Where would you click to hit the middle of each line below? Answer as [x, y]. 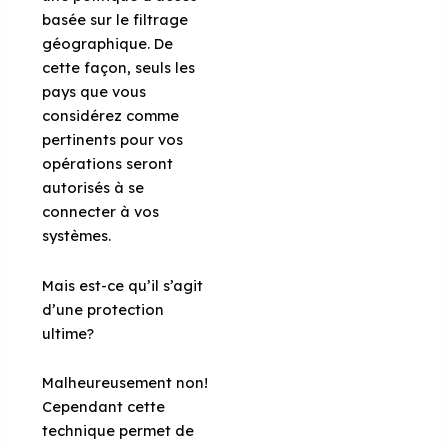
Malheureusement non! [125, 383]
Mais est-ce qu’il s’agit [123, 285]
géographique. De [108, 44]
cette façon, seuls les [119, 68]
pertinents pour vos [113, 140]
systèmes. [77, 236]
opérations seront [108, 164]
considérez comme [111, 116]
